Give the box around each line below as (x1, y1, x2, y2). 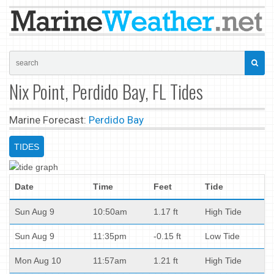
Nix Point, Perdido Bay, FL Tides (9, 77, 203, 105)
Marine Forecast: (9, 113, 89, 126)
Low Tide (205, 231, 240, 241)
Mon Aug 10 (15, 255, 61, 265)
